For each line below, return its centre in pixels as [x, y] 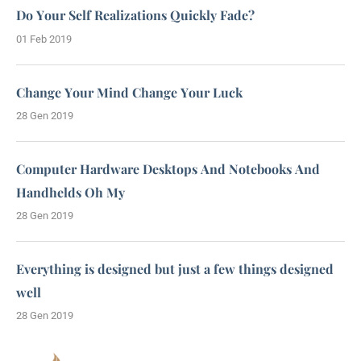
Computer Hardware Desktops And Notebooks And [168, 168]
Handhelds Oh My [71, 192]
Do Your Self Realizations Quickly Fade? [135, 15]
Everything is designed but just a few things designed [175, 269]
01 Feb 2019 [44, 39]
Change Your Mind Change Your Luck [129, 92]
